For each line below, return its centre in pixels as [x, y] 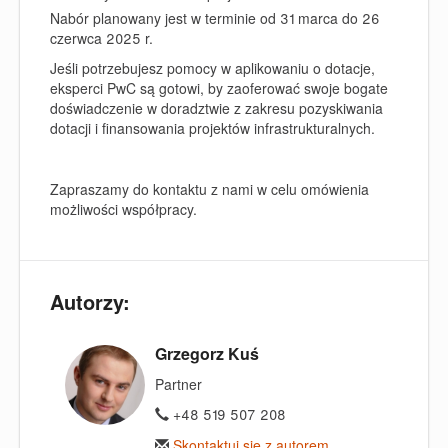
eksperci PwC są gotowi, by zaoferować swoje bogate [219, 88]
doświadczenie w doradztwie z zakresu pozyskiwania [216, 108]
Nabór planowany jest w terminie [155, 17]
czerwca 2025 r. [101, 37]
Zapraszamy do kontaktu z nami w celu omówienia [209, 189]
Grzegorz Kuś [207, 353]
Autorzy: [90, 301]
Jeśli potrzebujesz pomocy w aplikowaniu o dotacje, [212, 68]
